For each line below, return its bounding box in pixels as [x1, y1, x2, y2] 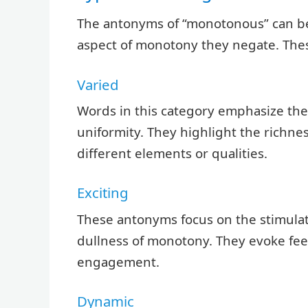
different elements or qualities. [77, 144, 267, 162]
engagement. [77, 252, 159, 270]
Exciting [77, 183, 129, 203]
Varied [77, 74, 119, 94]
